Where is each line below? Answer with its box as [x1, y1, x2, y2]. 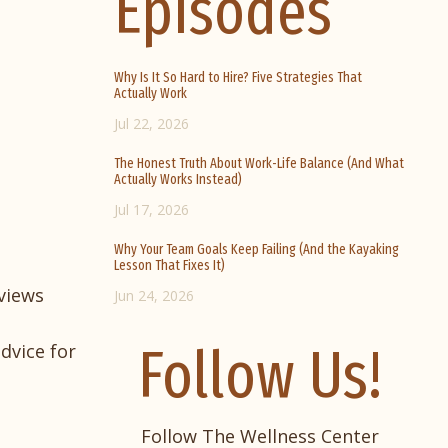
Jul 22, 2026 [113, 114, 189, 134]
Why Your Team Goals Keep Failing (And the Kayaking [113, 241, 399, 259]
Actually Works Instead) [113, 171, 242, 189]
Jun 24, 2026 [113, 286, 194, 306]
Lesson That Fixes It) [113, 257, 225, 275]
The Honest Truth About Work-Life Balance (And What [113, 155, 404, 173]
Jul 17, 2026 [113, 200, 189, 220]
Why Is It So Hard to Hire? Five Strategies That [113, 69, 362, 87]
